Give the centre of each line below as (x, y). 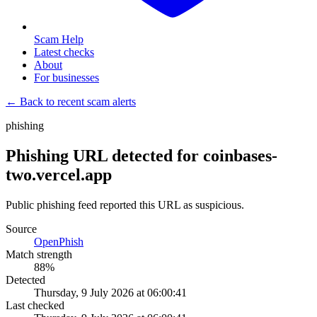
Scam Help (59, 39)
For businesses (67, 77)
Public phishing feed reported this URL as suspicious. (125, 204)
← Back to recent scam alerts (71, 102)
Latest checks (64, 52)
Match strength (39, 254)
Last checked (35, 305)
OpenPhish (59, 241)
